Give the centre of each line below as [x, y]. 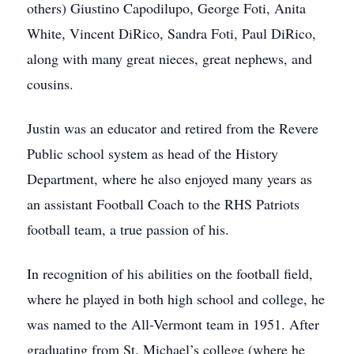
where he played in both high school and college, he [176, 299]
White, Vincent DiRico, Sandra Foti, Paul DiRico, [171, 33]
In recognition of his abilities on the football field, [170, 273]
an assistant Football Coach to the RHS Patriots [163, 204]
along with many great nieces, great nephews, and [169, 58]
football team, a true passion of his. [128, 229]
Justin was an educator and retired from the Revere [173, 128]
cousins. [50, 84]
